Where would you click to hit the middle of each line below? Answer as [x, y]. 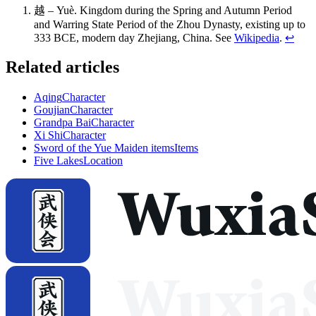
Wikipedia [257, 37]
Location [103, 161]
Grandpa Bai [62, 123]
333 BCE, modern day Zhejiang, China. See [134, 37]
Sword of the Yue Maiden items [104, 148]
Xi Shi [48, 135]
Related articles [62, 67]
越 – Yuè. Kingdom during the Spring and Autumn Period [163, 10]
